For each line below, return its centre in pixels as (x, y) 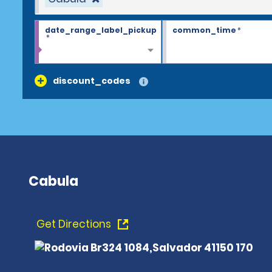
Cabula (53, 181)
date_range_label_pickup (101, 30)
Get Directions (75, 224)
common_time (204, 30)
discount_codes (92, 81)
